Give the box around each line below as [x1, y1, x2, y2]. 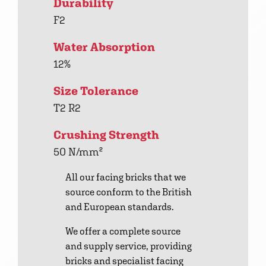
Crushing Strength [53, 128, 159, 142]
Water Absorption [53, 40, 155, 55]
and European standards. [65, 201, 174, 213]
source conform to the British [65, 186, 192, 198]
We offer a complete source [65, 226, 180, 237]
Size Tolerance [53, 84, 138, 99]
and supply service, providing [65, 240, 192, 252]
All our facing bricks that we [65, 172, 186, 183]
